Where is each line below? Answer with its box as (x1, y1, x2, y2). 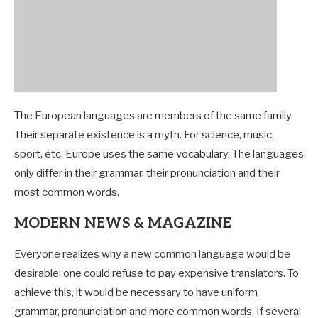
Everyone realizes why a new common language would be (14, 247, 290, 261)
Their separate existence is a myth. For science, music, (14, 128, 274, 141)
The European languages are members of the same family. (14, 109, 293, 122)
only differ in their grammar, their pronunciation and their (14, 166, 280, 180)
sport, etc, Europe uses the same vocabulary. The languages (14, 147, 304, 160)
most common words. (14, 185, 119, 199)
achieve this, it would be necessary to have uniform (14, 285, 258, 299)
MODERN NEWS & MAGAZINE (14, 214, 231, 232)
